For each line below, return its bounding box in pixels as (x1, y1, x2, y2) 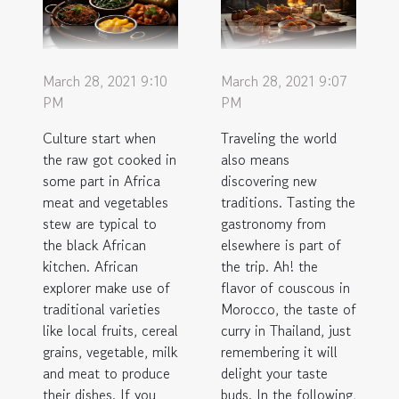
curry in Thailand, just (221, 319, 351, 341)
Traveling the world (221, 126, 337, 149)
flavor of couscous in (221, 276, 350, 298)
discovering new (221, 169, 317, 191)
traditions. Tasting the (221, 191, 355, 213)
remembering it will (221, 340, 338, 362)
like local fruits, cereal (43, 319, 178, 341)
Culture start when (43, 126, 156, 149)
